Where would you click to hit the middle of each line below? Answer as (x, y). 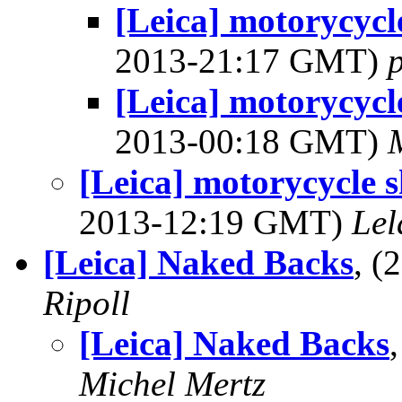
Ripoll (87, 303)
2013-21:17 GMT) (251, 61)
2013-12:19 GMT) (215, 222)
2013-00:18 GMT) (251, 141)
